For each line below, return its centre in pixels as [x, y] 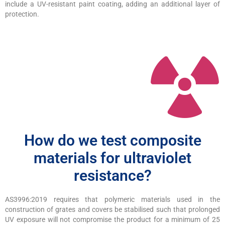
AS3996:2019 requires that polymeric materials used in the [113, 199]
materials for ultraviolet [113, 158]
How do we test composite [113, 140]
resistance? [113, 175]
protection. [22, 14]
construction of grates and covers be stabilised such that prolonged [113, 209]
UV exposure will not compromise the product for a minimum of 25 [113, 219]
